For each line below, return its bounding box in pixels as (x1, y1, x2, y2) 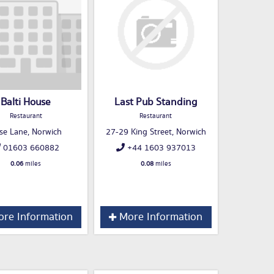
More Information (116, 209, 202, 226)
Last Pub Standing (114, 95, 198, 110)
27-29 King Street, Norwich (105, 126, 206, 139)
